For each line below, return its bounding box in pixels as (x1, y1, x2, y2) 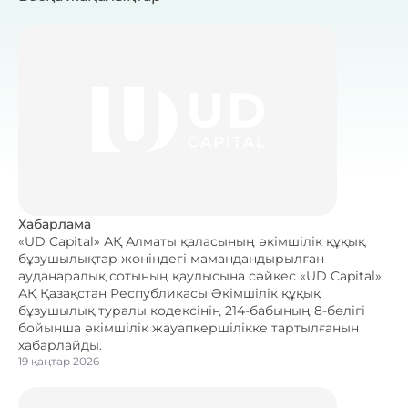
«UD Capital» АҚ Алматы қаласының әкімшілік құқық (18, 233, 365, 250)
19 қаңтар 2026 (18, 354, 99, 369)
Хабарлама (18, 216, 91, 233)
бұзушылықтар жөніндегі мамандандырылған (18, 250, 324, 268)
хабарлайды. (18, 337, 102, 354)
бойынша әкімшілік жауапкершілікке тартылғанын (18, 320, 359, 337)
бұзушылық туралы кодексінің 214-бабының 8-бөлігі (18, 302, 365, 320)
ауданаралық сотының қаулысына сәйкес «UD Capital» (18, 268, 382, 285)
